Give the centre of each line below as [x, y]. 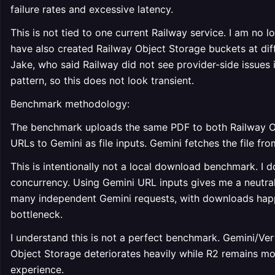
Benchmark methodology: [70, 104]
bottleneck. [37, 214]
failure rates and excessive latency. [92, 9]
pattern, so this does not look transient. [102, 80]
